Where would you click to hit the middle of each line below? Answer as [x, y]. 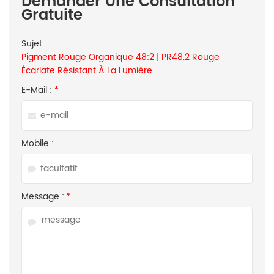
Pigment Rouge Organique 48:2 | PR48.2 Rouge [120, 57]
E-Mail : [38, 90]
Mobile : [38, 143]
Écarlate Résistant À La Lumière [87, 71]
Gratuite [52, 15]
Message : [44, 197]
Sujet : [34, 44]
